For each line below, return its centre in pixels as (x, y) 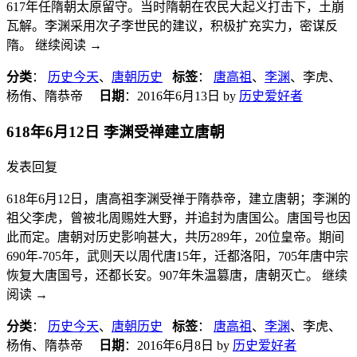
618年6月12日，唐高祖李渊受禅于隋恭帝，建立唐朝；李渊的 (178, 198)
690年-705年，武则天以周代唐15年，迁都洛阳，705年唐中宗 (177, 256)
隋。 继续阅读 (48, 45)
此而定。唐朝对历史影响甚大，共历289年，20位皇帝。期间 (175, 237)
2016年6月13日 (178, 96)
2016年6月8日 (175, 345)
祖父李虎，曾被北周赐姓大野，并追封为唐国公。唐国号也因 (178, 218)
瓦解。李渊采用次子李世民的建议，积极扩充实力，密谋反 (172, 26)
